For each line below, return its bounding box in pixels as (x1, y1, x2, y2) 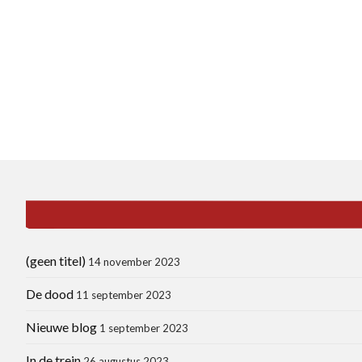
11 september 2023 (76, 288, 171, 301)
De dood (26, 285, 74, 301)
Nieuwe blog (26, 318, 97, 335)
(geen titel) (26, 252, 86, 268)
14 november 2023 (88, 255, 180, 268)
